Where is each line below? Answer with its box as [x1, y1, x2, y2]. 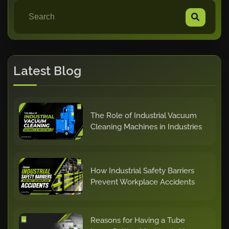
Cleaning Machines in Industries [90, 122, 202, 131]
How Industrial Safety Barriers [90, 166, 194, 175]
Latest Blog [13, 63, 81, 78]
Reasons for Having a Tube [90, 215, 185, 225]
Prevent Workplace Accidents [90, 177, 195, 187]
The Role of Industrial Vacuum [90, 110, 197, 120]
